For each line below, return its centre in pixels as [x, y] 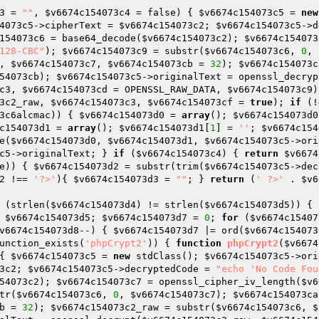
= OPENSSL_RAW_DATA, [167, 89]
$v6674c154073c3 [93, 102]
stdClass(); [167, 256]
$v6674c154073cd [65, 89]
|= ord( [221, 230]
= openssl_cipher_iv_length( [221, 282]
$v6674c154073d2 [76, 166]
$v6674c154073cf [190, 102]
